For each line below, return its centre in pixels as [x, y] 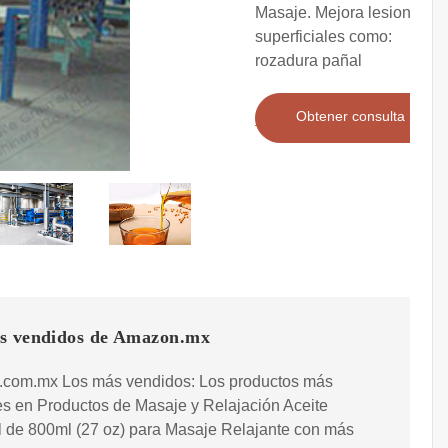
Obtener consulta [350, 116]
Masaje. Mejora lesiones [341, 13]
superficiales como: [323, 37]
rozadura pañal [308, 61]
